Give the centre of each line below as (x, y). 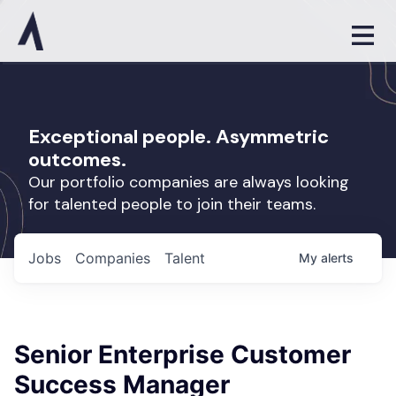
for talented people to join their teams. (172, 204)
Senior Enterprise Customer (183, 354)
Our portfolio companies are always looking (189, 182)
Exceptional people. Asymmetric (179, 137)
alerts (337, 258)
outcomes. (77, 160)
